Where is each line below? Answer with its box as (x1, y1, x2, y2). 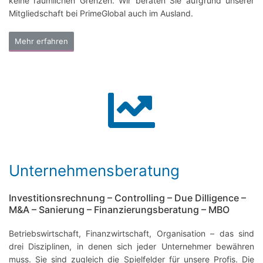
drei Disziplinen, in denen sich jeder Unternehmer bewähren (9, 241, 254, 252)
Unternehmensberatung (9, 161, 180, 180)
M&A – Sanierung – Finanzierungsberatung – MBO (9, 204, 230, 216)
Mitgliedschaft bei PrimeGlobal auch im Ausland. (9, 8, 193, 19)
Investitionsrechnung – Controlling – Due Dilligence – (9, 192, 246, 204)
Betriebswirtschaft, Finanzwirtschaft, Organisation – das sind (9, 228, 254, 239)
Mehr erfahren (15, 36, 68, 46)
